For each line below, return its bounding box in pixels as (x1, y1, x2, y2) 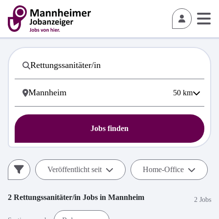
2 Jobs (194, 196, 211, 203)
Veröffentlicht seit (47, 165, 102, 174)
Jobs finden (90, 124, 129, 132)
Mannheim (108, 193, 144, 201)
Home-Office (143, 165, 184, 174)
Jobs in (81, 193, 108, 201)
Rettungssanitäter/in (14, 193, 81, 201)
